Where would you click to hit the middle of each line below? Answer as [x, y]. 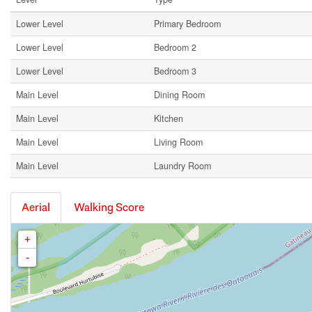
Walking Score [109, 208]
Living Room [178, 142]
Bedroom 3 [175, 71]
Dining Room [179, 95]
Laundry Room [182, 166]
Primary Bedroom [187, 24]
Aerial [36, 208]
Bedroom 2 [175, 48]
